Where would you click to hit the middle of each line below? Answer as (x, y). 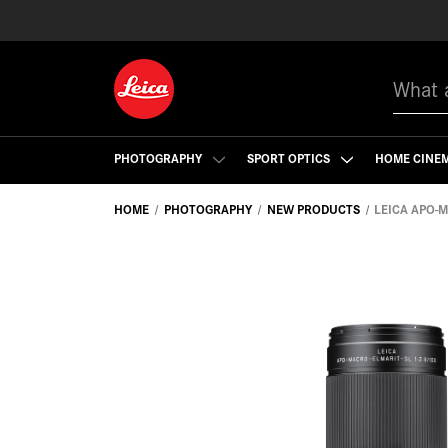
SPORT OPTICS (289, 157)
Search (414, 73)
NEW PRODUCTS (313, 208)
